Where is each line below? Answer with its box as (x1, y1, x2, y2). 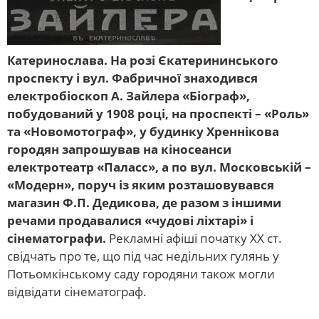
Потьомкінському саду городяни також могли (7, 265, 275, 282)
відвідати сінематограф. (7, 283, 147, 300)
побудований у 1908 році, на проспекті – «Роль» (7, 105, 309, 122)
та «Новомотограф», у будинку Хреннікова (7, 122, 279, 140)
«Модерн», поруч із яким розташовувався (7, 176, 274, 193)
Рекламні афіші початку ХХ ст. (106, 229, 282, 246)
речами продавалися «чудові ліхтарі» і (7, 211, 253, 229)
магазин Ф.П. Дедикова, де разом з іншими (7, 194, 281, 211)
